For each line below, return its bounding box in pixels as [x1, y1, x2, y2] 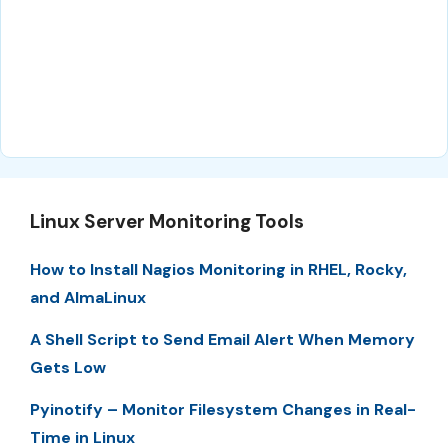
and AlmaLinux [30, 286, 146, 308]
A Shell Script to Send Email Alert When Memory [30, 328, 415, 350]
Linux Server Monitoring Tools [30, 208, 304, 234]
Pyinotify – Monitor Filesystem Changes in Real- [30, 399, 416, 421]
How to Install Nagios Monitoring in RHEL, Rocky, [30, 258, 407, 280]
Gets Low [30, 356, 106, 378]
